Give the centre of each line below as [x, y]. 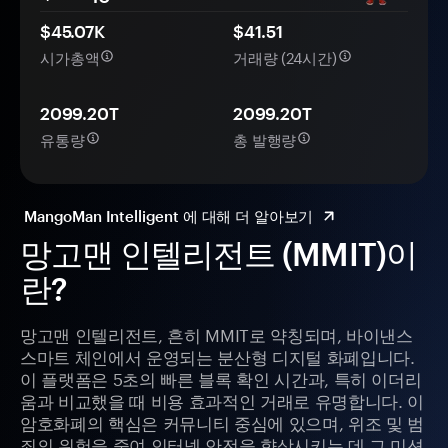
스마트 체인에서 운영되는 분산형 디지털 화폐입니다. [217, 355]
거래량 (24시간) [285, 56]
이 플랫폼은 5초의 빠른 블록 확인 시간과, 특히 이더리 [221, 377]
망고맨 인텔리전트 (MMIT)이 [218, 254]
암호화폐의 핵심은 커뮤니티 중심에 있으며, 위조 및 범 [222, 421]
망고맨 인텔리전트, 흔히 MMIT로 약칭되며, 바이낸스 [216, 333]
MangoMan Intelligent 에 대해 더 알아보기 [169, 216]
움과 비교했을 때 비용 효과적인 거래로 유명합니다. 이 [222, 399]
